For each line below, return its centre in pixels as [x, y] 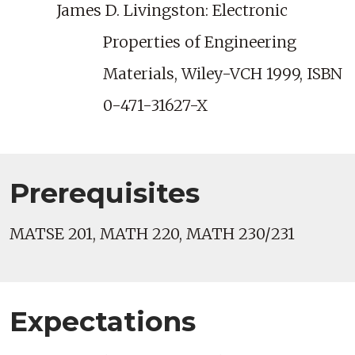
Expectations [103, 322]
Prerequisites [105, 194]
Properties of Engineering [200, 42]
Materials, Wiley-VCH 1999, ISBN [223, 74]
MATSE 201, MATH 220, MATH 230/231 [152, 234]
